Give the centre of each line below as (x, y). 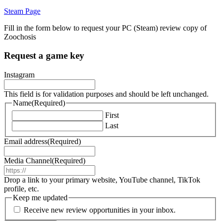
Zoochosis (20, 37)
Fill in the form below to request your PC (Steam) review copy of (105, 28)
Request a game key (44, 56)
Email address (26, 141)
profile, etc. (21, 188)
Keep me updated (40, 197)
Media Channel (28, 160)
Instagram (19, 75)
